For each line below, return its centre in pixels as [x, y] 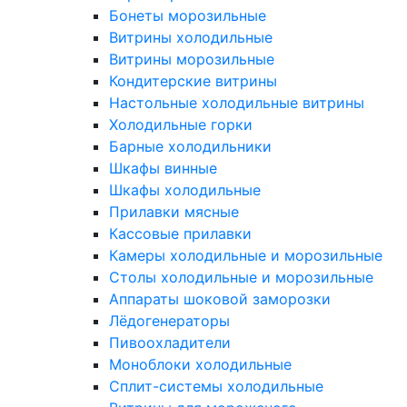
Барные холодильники [190, 146]
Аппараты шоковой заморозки [220, 298]
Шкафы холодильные [185, 189]
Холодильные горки [181, 124]
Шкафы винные [163, 168]
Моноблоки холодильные [200, 364]
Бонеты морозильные [188, 15]
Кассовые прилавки [180, 233]
